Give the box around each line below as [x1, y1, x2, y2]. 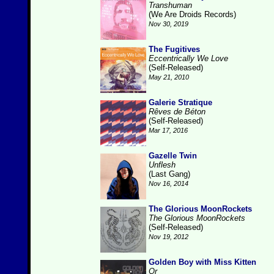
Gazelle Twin [149, 151, 197, 160]
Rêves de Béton [149, 107, 206, 116]
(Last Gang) [149, 169, 190, 179]
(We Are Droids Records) [149, 10, 236, 19]
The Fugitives [149, 45, 200, 54]
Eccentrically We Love [149, 54, 228, 63]
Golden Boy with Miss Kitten [149, 257, 256, 267]
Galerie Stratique [149, 98, 212, 107]
